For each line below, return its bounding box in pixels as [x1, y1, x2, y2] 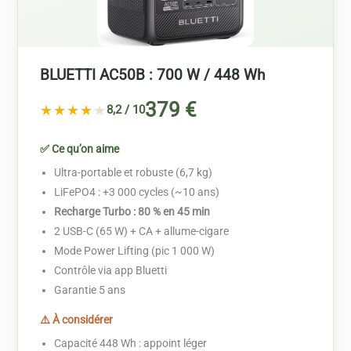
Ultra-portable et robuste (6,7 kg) [54, 166, 213, 179]
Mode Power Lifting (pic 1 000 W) [54, 244, 215, 258]
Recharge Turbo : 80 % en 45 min [54, 205, 211, 219]
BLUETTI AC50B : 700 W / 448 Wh [40, 66, 266, 85]
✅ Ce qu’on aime [40, 143, 120, 156]
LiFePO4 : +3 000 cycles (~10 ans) [54, 186, 220, 199]
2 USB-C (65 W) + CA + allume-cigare [54, 225, 230, 238]
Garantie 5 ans [54, 284, 126, 297]
